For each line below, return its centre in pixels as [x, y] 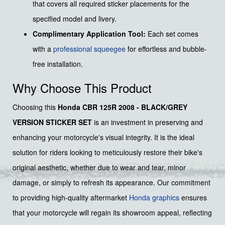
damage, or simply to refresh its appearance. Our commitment [111, 183]
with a [43, 49]
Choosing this [35, 107]
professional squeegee [89, 49]
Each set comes [172, 34]
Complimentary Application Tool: [89, 34]
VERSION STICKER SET [52, 122]
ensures [193, 198]
